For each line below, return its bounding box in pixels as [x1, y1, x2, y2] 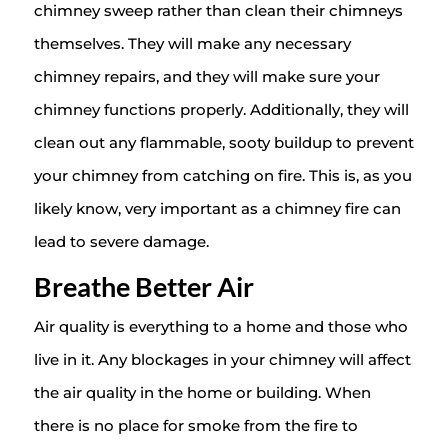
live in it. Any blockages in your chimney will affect [33, 350, 411, 370]
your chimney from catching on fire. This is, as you [33, 166, 412, 186]
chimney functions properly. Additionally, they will [33, 100, 409, 120]
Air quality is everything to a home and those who [33, 317, 408, 337]
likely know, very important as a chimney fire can [33, 199, 401, 219]
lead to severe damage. [33, 232, 209, 252]
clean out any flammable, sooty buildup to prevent [33, 133, 414, 153]
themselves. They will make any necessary [33, 34, 351, 54]
